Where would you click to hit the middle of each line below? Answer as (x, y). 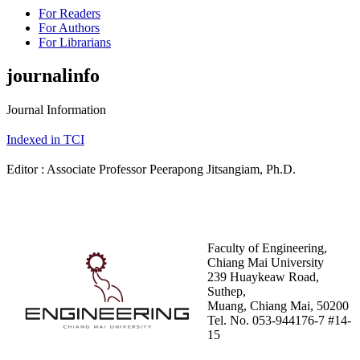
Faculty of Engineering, (267, 248)
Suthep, (227, 292)
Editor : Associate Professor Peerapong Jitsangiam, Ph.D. (151, 170)
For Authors (69, 27)
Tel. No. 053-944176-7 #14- (279, 321)
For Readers (70, 13)
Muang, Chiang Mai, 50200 (278, 306)
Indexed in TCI (45, 140)
